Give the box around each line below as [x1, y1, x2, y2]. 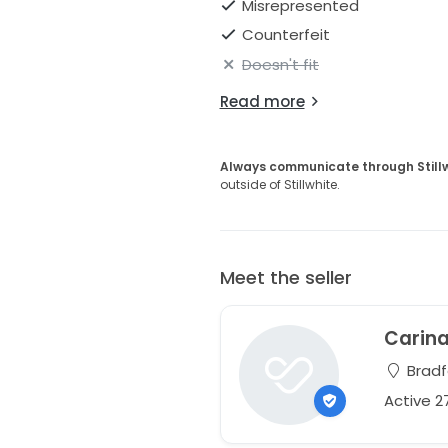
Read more [219, 90, 305, 112]
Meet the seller [219, 264, 352, 290]
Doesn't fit [242, 53, 319, 75]
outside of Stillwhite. [219, 175, 340, 193]
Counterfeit [242, 24, 330, 46]
